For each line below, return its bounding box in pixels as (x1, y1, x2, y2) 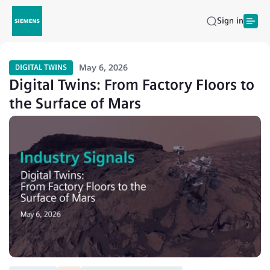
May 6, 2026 (79, 62, 128, 73)
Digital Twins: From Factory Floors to (9, 76, 254, 93)
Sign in (217, 16, 243, 26)
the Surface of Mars (9, 95, 141, 112)
